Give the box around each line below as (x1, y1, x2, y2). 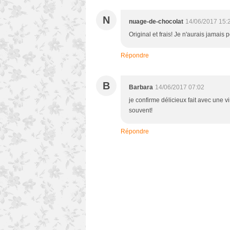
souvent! (129, 107, 152, 114)
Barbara (129, 84, 153, 91)
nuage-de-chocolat (129, 18, 183, 26)
